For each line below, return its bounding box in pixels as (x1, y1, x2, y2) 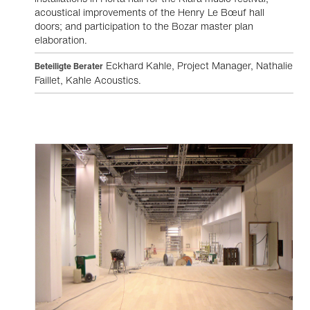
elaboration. (35, 33, 87, 47)
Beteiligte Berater (35, 60, 103, 72)
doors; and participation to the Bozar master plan (35, 19, 253, 33)
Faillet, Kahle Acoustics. (35, 73, 141, 87)
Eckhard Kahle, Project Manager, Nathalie (103, 58, 293, 73)
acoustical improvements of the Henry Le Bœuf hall (35, 5, 264, 19)
